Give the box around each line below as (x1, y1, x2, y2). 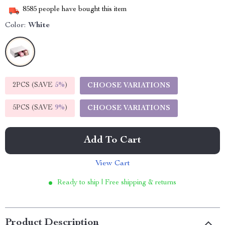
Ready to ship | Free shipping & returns (57, 179, 176, 186)
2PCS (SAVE (13, 82, 55, 89)
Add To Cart (84, 136, 141, 146)
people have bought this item (37, 6, 127, 14)
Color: (5, 22, 26, 30)
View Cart (95, 160, 130, 168)
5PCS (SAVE (13, 104, 55, 111)
